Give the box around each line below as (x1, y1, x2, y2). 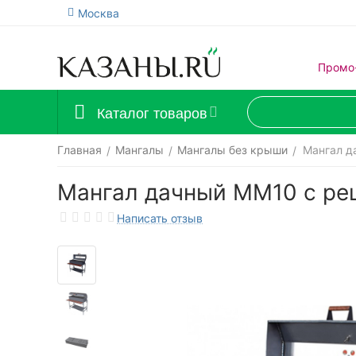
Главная (57, 143, 102, 157)
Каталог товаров (97, 102, 207, 122)
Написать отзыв (117, 211, 203, 225)
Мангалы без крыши (177, 143, 288, 157)
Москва (78, 6, 119, 20)
